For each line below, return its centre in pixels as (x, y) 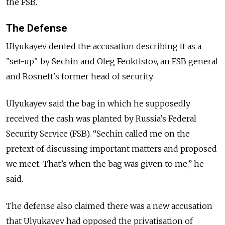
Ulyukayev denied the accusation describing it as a (104, 46)
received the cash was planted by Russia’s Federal (101, 118)
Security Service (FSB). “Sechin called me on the (98, 133)
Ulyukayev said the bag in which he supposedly (98, 103)
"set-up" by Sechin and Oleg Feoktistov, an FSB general (112, 61)
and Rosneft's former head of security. (81, 76)
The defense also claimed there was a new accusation (109, 206)
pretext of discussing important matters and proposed (111, 148)
